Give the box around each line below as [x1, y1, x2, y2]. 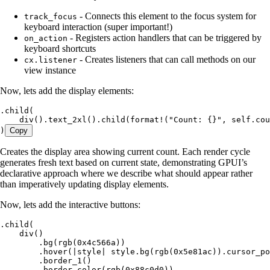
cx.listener [24, 55, 77, 64]
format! [130, 115, 164, 124]
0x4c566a [77, 237, 116, 247]
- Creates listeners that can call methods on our [77, 54, 256, 64]
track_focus [24, 11, 77, 21]
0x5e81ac [174, 246, 212, 256]
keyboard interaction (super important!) [24, 21, 172, 32]
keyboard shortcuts [24, 43, 96, 54]
